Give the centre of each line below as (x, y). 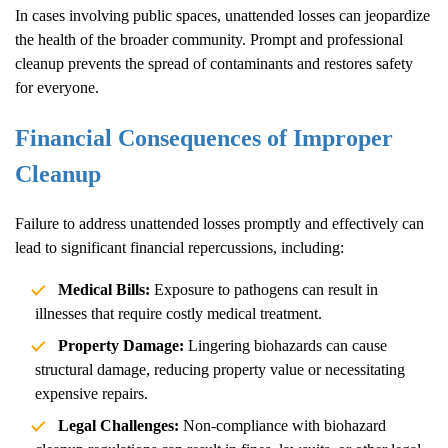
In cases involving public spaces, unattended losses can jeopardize (222, 15)
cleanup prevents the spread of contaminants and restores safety (214, 63)
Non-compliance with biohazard (282, 425)
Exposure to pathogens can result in (263, 289)
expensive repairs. (91, 393)
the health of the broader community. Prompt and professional (209, 39)
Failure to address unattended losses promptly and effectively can (219, 223)
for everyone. (57, 87)
